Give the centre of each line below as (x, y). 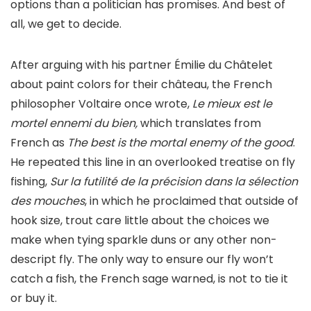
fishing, (30, 182)
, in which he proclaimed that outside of (192, 201)
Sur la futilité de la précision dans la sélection (174, 182)
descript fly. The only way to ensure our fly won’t (142, 260)
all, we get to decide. (66, 24)
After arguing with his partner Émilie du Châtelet (142, 65)
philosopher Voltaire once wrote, (101, 104)
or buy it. (34, 299)
